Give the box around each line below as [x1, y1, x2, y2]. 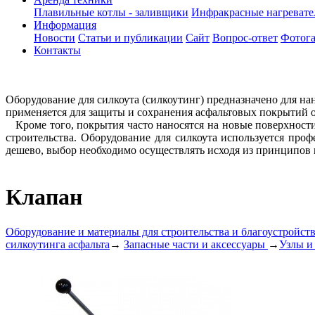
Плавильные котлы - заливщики [34, 6, 188, 18]
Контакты [34, 44, 81, 56]
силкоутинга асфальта [6, 238, 110, 250]
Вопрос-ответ [212, 32, 278, 44]
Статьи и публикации [78, 32, 183, 44]
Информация [34, 19, 96, 31]
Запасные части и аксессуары [124, 238, 268, 250]
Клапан [6, 184, 82, 210]
